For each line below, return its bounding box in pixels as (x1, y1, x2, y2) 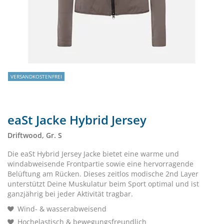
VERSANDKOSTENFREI (10, 73, 62, 80)
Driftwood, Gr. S (7, 130, 62, 140)
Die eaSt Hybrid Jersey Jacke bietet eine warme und (7, 149, 179, 158)
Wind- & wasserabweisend (17, 204, 106, 213)
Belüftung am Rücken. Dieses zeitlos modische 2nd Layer (7, 169, 198, 178)
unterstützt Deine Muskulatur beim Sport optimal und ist (7, 179, 199, 188)
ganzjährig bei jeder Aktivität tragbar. (7, 189, 133, 198)
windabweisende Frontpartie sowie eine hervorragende (7, 159, 193, 168)
